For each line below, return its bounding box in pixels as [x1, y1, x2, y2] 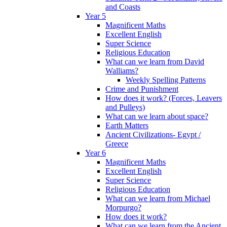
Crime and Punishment [105, 84, 178, 93]
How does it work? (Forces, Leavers [105, 93, 222, 102]
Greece [105, 139, 128, 148]
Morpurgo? [105, 203, 141, 212]
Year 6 [85, 148, 106, 157]
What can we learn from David [105, 57, 204, 66]
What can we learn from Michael [105, 194, 210, 203]
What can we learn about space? [105, 111, 208, 121]
